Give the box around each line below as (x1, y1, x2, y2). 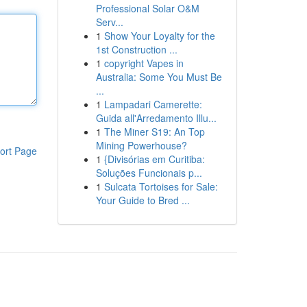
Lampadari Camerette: (103, 97, 202, 111)
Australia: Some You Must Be (95, 70, 222, 84)
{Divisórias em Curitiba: (103, 152, 205, 166)
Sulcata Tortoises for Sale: (103, 180, 218, 193)
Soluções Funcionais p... (95, 166, 202, 180)
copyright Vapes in (103, 56, 184, 70)
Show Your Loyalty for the (103, 29, 215, 42)
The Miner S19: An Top (103, 125, 205, 138)
